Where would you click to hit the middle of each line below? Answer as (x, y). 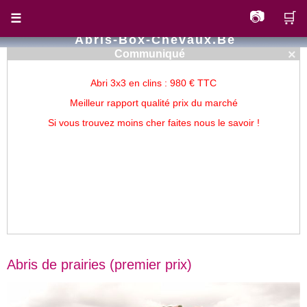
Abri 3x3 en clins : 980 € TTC (153, 83)
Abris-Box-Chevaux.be (155, 40)
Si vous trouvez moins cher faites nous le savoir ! (153, 123)
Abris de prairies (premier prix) (99, 265)
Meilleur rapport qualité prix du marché (153, 103)
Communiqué (149, 54)
